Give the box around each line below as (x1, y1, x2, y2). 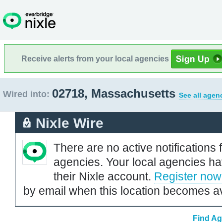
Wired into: (3, 89, 50, 99)
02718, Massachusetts (52, 87, 179, 100)
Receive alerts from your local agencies (21, 54, 171, 63)
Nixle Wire (36, 115, 104, 131)
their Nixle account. (54, 169, 154, 183)
